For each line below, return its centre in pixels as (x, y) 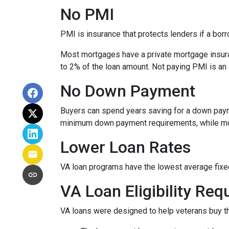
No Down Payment (128, 91)
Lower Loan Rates (125, 147)
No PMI (87, 14)
